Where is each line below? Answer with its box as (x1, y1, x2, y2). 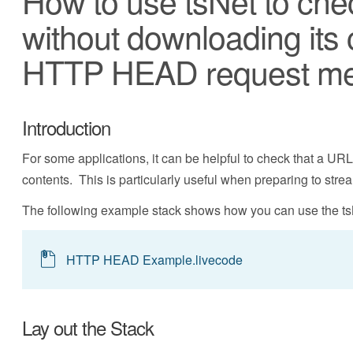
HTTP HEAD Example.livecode (66, 251, 243, 269)
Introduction (21, 113, 110, 141)
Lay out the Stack (21, 314, 154, 341)
